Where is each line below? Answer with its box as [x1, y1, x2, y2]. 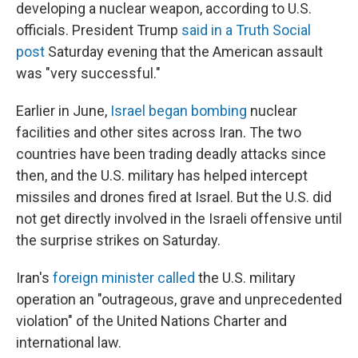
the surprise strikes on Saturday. [16, 232, 221, 249]
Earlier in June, [16, 102, 110, 119]
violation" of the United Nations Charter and [16, 312, 287, 329]
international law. [16, 334, 121, 351]
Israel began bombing [110, 102, 247, 119]
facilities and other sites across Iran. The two [16, 124, 301, 141]
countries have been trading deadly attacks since [16, 145, 326, 162]
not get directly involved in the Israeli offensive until [16, 210, 342, 227]
